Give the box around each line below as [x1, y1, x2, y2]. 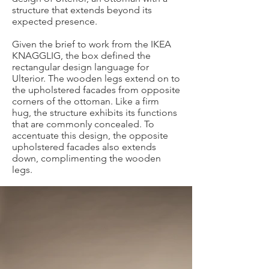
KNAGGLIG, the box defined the [12, 50, 151, 62]
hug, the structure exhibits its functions [12, 107, 177, 119]
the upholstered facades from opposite [12, 84, 180, 96]
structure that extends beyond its [12, 4, 152, 16]
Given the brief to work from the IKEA [12, 38, 171, 50]
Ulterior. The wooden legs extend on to [12, 73, 180, 85]
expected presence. [12, 16, 97, 28]
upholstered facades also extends [12, 141, 156, 153]
